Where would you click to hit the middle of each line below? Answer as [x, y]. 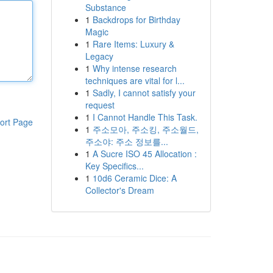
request [100, 105]
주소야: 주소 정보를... [126, 141]
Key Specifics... [114, 166]
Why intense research [134, 68]
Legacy [99, 56]
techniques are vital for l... [135, 80]
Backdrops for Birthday [136, 19]
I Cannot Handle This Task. [145, 117]
